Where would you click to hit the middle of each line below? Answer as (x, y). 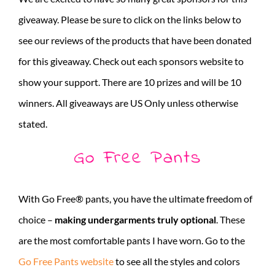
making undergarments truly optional (135, 219)
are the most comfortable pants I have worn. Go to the (132, 240)
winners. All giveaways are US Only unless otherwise (128, 103)
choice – (37, 219)
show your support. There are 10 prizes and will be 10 (130, 82)
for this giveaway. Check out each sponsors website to (131, 61)
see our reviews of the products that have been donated (135, 40)
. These (230, 219)
